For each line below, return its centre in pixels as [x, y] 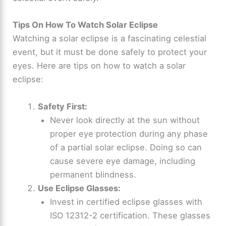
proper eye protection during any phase [129, 133]
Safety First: [62, 106]
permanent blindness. [93, 174]
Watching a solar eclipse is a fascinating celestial [110, 39]
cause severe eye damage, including [123, 161]
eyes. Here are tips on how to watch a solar [99, 66]
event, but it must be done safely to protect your [110, 52]
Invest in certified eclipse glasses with [126, 202]
